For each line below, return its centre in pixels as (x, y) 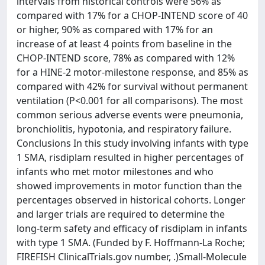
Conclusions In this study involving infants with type (132, 143)
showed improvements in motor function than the (129, 186)
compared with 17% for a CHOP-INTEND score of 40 (132, 15)
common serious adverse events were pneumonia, (130, 115)
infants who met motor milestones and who (115, 172)
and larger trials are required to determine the (121, 214)
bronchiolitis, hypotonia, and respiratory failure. (124, 129)
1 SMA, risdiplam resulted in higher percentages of (130, 157)
